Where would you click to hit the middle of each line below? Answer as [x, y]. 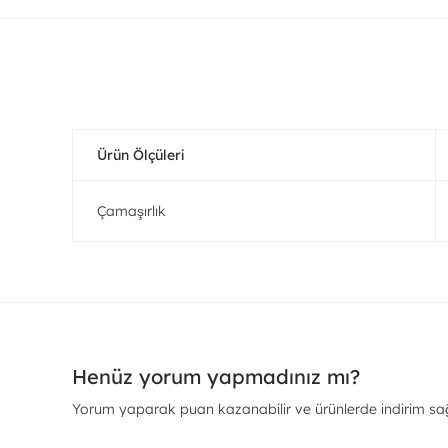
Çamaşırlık [131, 211]
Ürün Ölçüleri [140, 155]
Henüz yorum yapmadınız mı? [216, 376]
